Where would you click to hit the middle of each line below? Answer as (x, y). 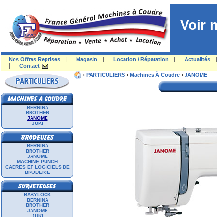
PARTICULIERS (106, 75)
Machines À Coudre (155, 75)
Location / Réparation (141, 59)
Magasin (87, 59)
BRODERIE (37, 172)
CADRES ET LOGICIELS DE (37, 167)
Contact (30, 66)
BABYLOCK (37, 194)
